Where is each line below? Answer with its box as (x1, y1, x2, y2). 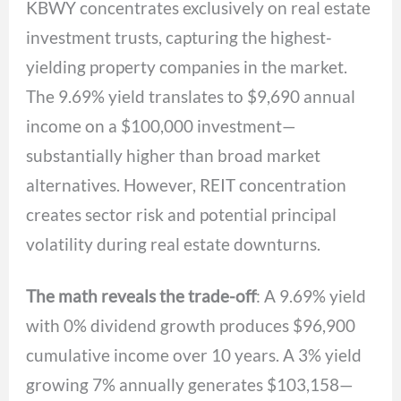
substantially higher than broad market (26, 145, 321, 166)
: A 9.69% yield (256, 285, 367, 306)
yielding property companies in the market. (26, 56, 348, 77)
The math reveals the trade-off (26, 285, 257, 306)
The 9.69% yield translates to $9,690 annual (26, 86, 356, 107)
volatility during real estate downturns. (26, 234, 321, 254)
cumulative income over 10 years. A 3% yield (26, 344, 363, 365)
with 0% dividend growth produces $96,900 (26, 314, 356, 336)
